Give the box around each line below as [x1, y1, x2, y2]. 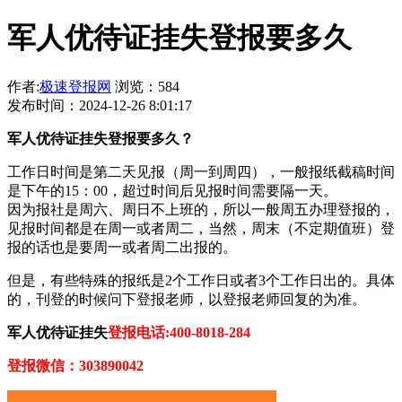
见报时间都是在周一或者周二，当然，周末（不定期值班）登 [7, 220, 395, 236]
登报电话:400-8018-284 [108, 324, 250, 340]
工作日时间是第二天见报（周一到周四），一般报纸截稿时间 [7, 163, 395, 179]
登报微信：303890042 [7, 357, 144, 373]
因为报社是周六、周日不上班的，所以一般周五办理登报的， [7, 201, 395, 217]
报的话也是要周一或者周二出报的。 [7, 239, 237, 255]
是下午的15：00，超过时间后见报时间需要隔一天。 [7, 182, 337, 198]
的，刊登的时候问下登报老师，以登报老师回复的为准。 [7, 291, 366, 307]
